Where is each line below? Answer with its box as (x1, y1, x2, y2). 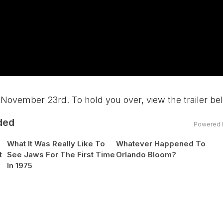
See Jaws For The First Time (6, 150, 115, 160)
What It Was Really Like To (6, 139, 105, 149)
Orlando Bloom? (116, 150, 177, 160)
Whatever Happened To (116, 139, 206, 149)
